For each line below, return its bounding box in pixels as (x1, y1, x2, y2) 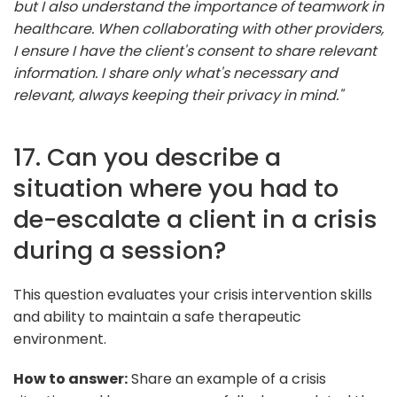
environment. (13, 328, 106, 349)
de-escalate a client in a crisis (13, 201, 378, 237)
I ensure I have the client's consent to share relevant (13, 40, 377, 61)
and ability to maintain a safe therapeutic (13, 306, 301, 327)
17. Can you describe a (13, 139, 281, 175)
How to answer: (13, 368, 128, 389)
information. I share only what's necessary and (13, 62, 338, 83)
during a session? (13, 232, 227, 268)
